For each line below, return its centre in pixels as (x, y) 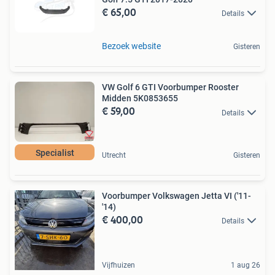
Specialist (55, 153)
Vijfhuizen (118, 265)
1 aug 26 (246, 265)
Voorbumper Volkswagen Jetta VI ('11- (176, 196)
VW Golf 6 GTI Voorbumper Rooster (170, 87)
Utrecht (114, 155)
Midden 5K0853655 (140, 99)
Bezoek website (131, 46)
